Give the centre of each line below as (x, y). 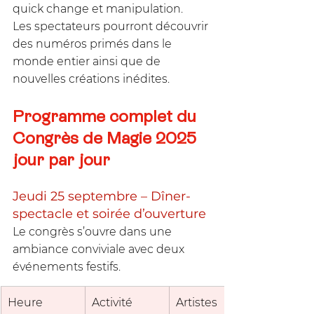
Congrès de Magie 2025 (107, 137)
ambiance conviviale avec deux (100, 249)
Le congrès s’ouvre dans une (94, 231)
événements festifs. (67, 266)
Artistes (197, 302)
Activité (112, 302)
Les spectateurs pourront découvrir (112, 26)
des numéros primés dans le (94, 43)
